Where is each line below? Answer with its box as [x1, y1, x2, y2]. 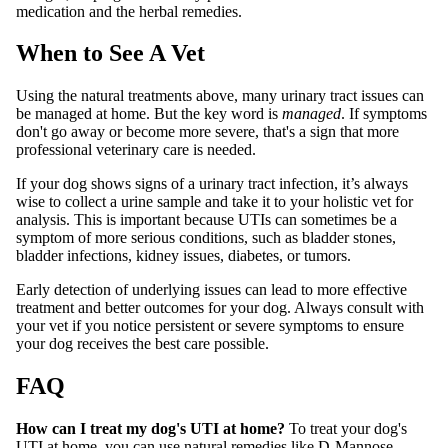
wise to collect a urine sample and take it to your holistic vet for [16, 193, 413, 211]
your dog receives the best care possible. [16, 335, 269, 353]
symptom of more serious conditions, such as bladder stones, [16, 229, 396, 247]
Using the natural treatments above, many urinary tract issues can [16, 87, 424, 105]
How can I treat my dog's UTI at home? [16, 420, 289, 438]
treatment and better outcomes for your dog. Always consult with [16, 299, 424, 317]
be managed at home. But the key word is [16, 105, 282, 123]
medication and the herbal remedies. [16, 2, 242, 20]
